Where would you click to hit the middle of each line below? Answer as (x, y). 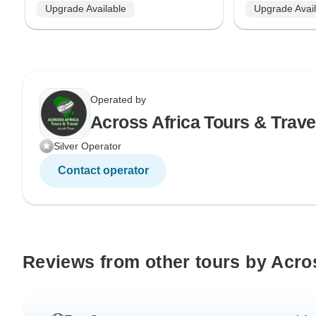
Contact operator (103, 170)
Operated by (118, 99)
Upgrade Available (86, 9)
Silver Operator (87, 146)
